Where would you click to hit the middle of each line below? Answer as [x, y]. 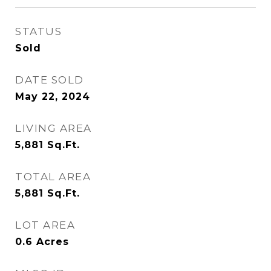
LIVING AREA [54, 128]
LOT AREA [45, 225]
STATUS [38, 31]
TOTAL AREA [53, 177]
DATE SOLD [50, 80]
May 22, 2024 [53, 96]
